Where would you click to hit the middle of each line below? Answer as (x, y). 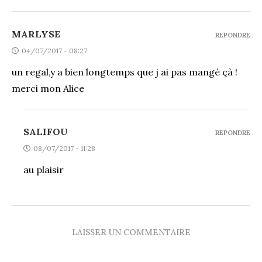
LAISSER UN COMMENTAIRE (131, 232)
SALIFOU (46, 132)
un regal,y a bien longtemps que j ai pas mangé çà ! (125, 72)
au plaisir (44, 170)
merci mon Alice (48, 89)
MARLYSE (36, 34)
